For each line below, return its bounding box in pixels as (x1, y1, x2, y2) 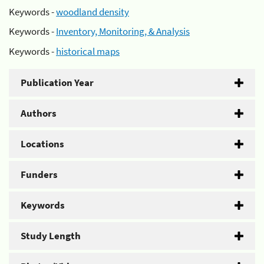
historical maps (56, 44, 120, 58)
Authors (21, 106, 57, 120)
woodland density (56, 5, 129, 18)
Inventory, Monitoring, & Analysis (56, 25, 190, 38)
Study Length (21, 229, 81, 242)
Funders (21, 167, 58, 181)
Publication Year (21, 75, 94, 89)
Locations (21, 137, 64, 150)
